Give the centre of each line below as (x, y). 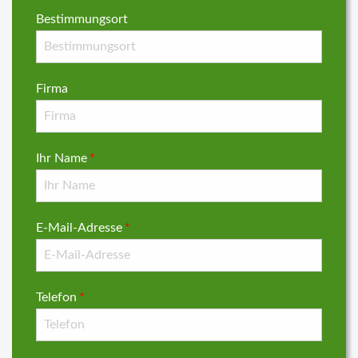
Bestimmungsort (82, 19)
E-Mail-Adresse (79, 228)
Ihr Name (62, 158)
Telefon (56, 297)
